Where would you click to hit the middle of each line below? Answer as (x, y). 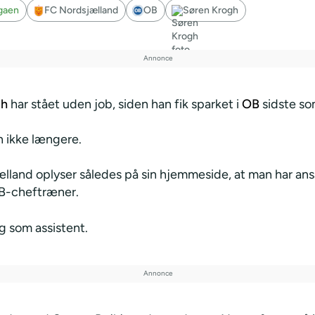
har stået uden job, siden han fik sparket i (125, 104)
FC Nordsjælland (81, 11)
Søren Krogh (211, 11)
